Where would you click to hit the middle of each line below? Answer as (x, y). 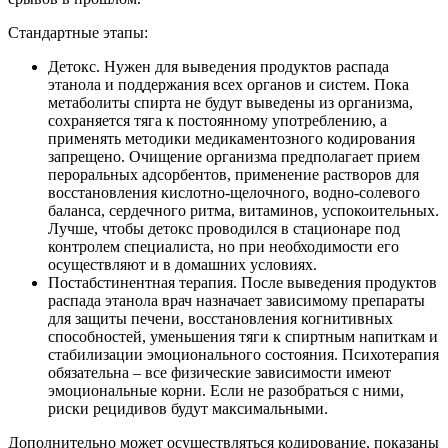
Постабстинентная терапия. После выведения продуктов (242, 282)
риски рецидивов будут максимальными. (188, 408)
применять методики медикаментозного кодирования (231, 138)
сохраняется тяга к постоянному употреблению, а (217, 120)
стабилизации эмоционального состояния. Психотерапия (243, 354)
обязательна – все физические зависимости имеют (219, 372)
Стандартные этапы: (78, 32)
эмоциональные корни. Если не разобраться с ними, (226, 390)
